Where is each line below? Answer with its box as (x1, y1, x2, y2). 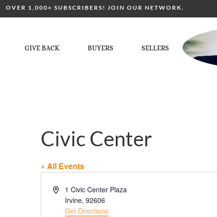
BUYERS (87, 44, 113, 52)
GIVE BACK (24, 44, 60, 52)
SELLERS (141, 44, 169, 52)
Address (52, 184, 77, 194)
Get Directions (65, 206, 109, 216)
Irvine (65, 195, 82, 205)
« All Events (41, 160, 84, 171)
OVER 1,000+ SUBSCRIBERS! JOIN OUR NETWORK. (6, 4, 184, 11)
